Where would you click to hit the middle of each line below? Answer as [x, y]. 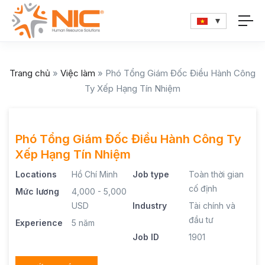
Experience [39, 223]
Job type [151, 174]
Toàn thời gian [216, 174]
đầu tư [201, 220]
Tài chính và [212, 206]
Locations [36, 174]
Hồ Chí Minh [95, 174]
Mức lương [37, 191]
